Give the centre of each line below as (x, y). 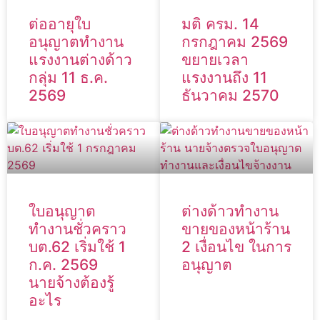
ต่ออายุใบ (60, 24)
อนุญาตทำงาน (76, 42)
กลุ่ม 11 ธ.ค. (68, 78)
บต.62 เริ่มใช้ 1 (77, 247)
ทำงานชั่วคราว (77, 229)
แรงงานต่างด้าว (80, 60)
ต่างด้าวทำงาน (230, 211)
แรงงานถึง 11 (224, 78)
